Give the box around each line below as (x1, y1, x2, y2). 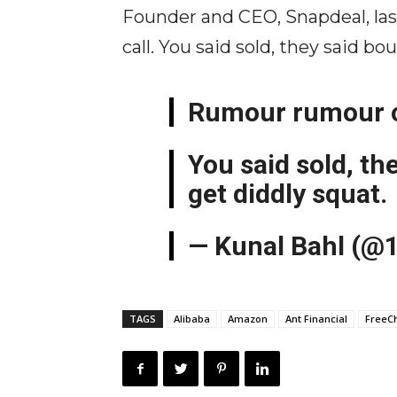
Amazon (228, 312, 268, 325)
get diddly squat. (188, 178, 388, 209)
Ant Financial (285, 312, 347, 325)
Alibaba (174, 312, 210, 325)
